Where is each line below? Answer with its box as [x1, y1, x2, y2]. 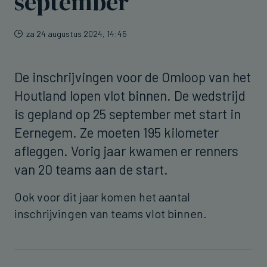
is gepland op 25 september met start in [14, 105, 241, 122]
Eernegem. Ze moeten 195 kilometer [14, 123, 219, 141]
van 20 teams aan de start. [14, 160, 177, 178]
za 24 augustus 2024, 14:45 [26, 28, 127, 39]
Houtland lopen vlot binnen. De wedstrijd [14, 86, 246, 104]
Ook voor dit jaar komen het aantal [14, 189, 190, 204]
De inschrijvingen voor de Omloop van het [14, 68, 251, 85]
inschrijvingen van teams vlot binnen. [14, 206, 212, 221]
